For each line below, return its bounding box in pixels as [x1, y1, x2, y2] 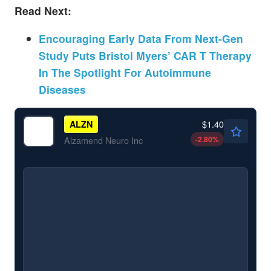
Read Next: [15, 3, 71, 19]
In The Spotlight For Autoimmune [39, 64, 211, 80]
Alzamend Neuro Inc [64, 134, 143, 147]
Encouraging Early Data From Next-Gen [39, 30, 243, 46]
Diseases [39, 81, 86, 97]
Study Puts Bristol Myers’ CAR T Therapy [39, 47, 252, 63]
